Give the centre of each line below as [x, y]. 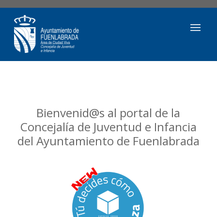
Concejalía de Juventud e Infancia [108, 126]
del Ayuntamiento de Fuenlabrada [108, 140]
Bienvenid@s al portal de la [108, 112]
